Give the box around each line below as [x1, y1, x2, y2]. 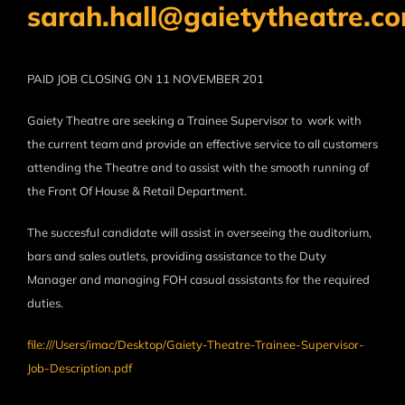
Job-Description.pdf [27, 361, 132, 376]
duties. [27, 296, 63, 311]
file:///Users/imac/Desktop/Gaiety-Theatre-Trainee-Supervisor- [27, 337, 364, 353]
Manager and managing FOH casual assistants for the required [27, 272, 370, 287]
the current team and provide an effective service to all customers [27, 137, 378, 152]
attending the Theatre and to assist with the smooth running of [27, 160, 369, 175]
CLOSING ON [80, 71, 153, 87]
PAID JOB [27, 71, 80, 87]
